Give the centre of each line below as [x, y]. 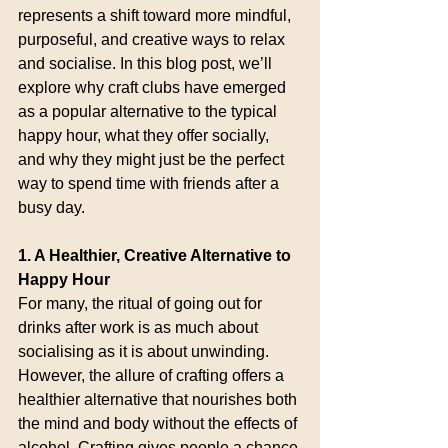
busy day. [51, 207]
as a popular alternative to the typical [149, 111]
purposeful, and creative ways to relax [153, 39]
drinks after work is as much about [140, 327]
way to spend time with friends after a [150, 183]
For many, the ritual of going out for [142, 303]
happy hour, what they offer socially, [145, 135]
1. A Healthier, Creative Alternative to [156, 255]
